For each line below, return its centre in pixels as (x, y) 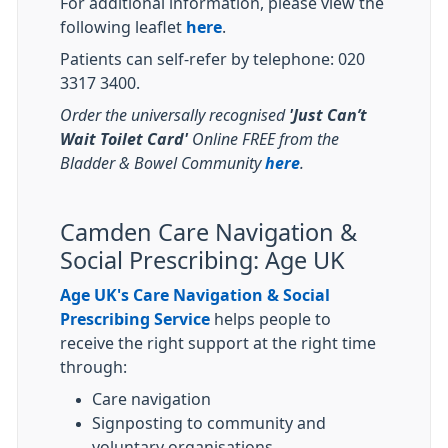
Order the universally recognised (174, 115)
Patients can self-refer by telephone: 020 (212, 59)
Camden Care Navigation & (208, 232)
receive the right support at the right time (218, 343)
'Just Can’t (328, 115)
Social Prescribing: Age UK (202, 260)
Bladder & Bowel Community (162, 163)
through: (93, 367)
